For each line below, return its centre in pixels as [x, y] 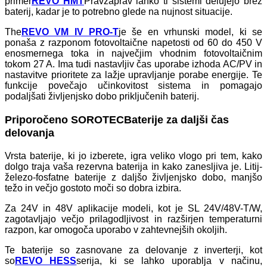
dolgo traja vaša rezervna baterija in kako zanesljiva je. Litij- [133, 166]
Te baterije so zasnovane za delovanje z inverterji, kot [133, 250]
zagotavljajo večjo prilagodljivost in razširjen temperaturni [133, 219]
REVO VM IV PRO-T [70, 32]
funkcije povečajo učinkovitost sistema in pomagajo [133, 86]
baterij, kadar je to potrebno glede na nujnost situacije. [119, 12]
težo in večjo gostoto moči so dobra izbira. [93, 188]
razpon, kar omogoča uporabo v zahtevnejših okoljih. [116, 229]
